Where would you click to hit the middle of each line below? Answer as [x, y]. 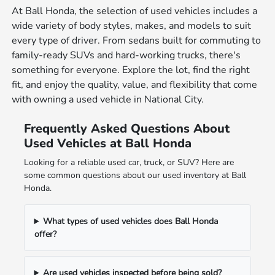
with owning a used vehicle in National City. [108, 100]
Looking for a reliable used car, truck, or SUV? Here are [129, 163]
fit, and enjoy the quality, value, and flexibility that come [135, 85]
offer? [45, 234]
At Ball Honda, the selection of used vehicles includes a [135, 11]
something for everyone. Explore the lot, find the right [131, 70]
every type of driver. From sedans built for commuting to [137, 41]
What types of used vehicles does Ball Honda [131, 222]
